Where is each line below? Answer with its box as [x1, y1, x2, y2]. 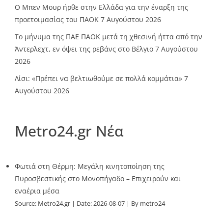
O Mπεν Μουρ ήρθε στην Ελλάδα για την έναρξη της [15, 2, 188, 12]
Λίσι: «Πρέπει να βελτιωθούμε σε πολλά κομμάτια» [15, 73, 182, 83]
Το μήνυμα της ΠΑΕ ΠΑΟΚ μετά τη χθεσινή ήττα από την [15, 31, 202, 41]
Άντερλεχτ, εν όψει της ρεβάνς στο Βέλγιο [15, 44, 153, 54]
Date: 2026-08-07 [77, 199, 126, 208]
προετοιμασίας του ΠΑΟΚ [15, 14, 99, 24]
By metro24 [131, 199, 165, 208]
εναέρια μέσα [15, 186, 59, 195]
